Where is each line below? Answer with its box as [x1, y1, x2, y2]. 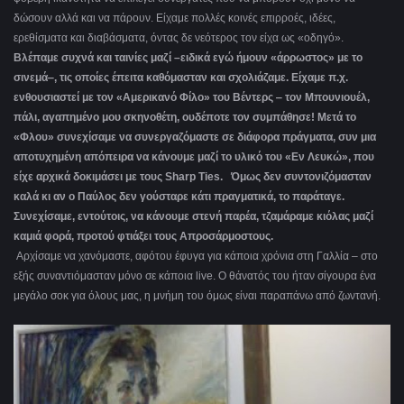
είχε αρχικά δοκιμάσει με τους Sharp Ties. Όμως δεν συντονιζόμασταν [14, 170, 372, 184]
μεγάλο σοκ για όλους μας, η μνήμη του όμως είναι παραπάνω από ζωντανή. [14, 289, 381, 303]
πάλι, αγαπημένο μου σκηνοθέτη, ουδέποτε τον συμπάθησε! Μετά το [14, 111, 356, 124]
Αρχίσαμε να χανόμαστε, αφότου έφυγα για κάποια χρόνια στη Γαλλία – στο [14, 250, 378, 263]
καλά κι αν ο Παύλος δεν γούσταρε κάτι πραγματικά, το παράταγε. [14, 190, 344, 204]
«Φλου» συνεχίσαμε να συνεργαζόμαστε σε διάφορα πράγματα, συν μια [14, 131, 376, 144]
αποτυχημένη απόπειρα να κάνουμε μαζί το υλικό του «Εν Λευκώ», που [14, 151, 374, 164]
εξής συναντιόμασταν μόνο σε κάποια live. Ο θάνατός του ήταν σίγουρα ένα [14, 270, 376, 283]
